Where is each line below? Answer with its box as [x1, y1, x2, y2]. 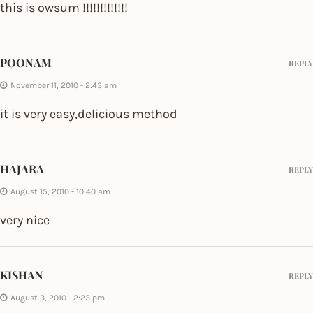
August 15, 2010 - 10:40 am [10, 186, 110, 196]
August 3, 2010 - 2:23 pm [10, 292, 105, 303]
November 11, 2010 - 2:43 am [10, 80, 117, 90]
